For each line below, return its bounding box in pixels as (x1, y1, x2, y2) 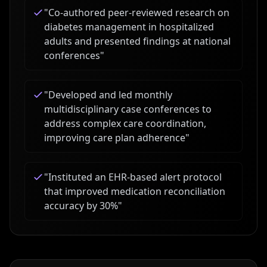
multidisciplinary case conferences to (44, 103, 212, 116)
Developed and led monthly (48, 88, 172, 101)
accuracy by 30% (44, 199, 118, 212)
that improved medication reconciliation (44, 185, 225, 198)
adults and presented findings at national (44, 35, 231, 48)
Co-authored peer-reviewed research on (48, 6, 229, 19)
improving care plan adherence (44, 131, 185, 144)
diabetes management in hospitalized (44, 20, 214, 33)
